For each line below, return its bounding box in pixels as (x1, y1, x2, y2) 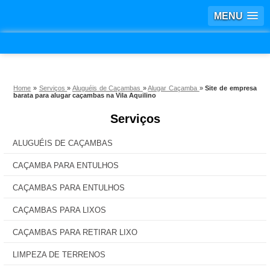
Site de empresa (205, 84, 257, 92)
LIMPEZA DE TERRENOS (13, 250, 105, 259)
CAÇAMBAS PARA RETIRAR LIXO (13, 228, 137, 237)
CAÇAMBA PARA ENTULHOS (13, 161, 119, 170)
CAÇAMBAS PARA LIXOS (13, 206, 106, 215)
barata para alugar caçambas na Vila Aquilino (13, 92, 157, 99)
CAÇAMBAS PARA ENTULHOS (13, 183, 125, 192)
